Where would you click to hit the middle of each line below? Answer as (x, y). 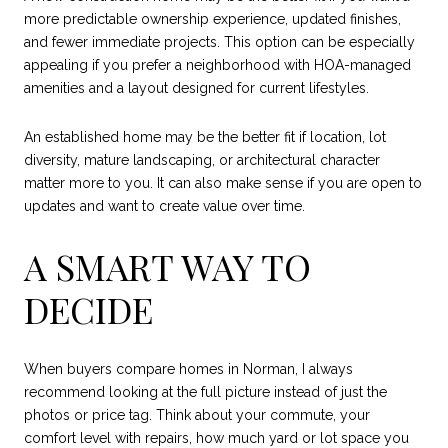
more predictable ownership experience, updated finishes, (212, 18)
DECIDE (88, 308)
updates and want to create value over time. (164, 206)
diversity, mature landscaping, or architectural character (202, 160)
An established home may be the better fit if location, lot (205, 137)
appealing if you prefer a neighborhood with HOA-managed (217, 64)
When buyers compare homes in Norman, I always (188, 368)
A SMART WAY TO (167, 265)
